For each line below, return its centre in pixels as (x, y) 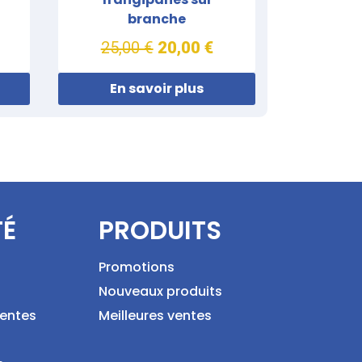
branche (157, 19)
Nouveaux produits (160, 291)
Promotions (137, 267)
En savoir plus (157, 88)
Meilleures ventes (155, 315)
